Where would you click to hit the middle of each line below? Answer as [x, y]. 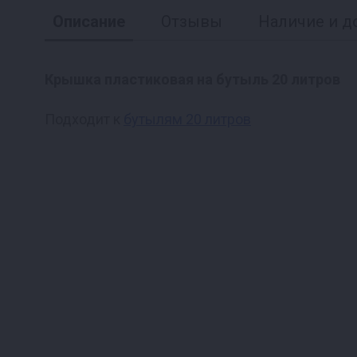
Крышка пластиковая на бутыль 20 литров [192, 80]
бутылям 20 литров [187, 120]
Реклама [254, 118]
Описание [89, 22]
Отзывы [192, 22]
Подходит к [84, 120]
